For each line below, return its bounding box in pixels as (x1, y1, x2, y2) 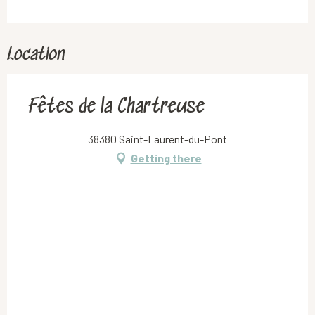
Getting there (130, 150, 202, 165)
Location (7, 44, 65, 65)
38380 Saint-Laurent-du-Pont (88, 131, 227, 146)
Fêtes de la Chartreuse (28, 96, 205, 119)
